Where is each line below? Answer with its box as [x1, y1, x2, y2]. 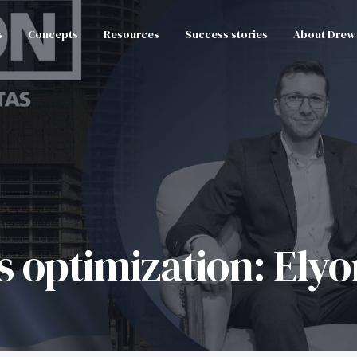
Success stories [185, 25, 269, 42]
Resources [104, 25, 160, 42]
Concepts [28, 25, 79, 42]
